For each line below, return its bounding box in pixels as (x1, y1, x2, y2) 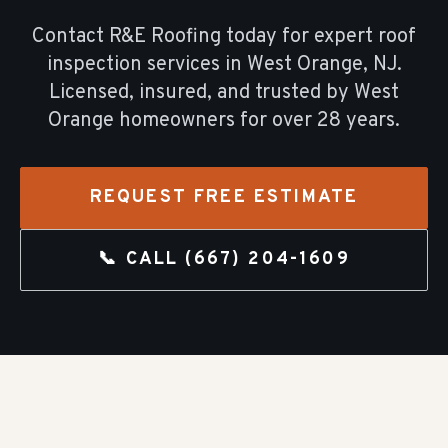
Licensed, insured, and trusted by (49, 80, 349, 106)
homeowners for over (114, 108, 317, 134)
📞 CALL (98, 248, 186, 271)
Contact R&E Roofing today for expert (32, 24, 378, 50)
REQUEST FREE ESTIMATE (89, 186, 359, 209)
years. (346, 108, 400, 134)
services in (146, 52, 247, 78)
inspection (46, 52, 142, 78)
